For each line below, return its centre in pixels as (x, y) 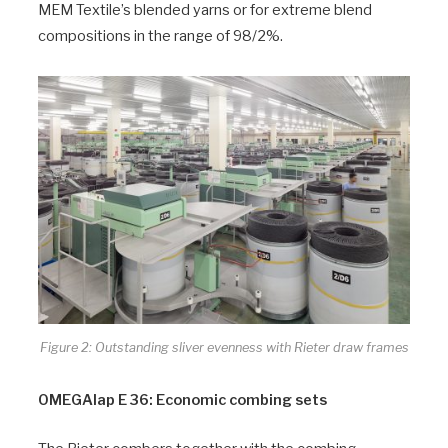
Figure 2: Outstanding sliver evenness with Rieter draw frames (224, 347)
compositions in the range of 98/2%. (160, 36)
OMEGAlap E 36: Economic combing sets (182, 400)
